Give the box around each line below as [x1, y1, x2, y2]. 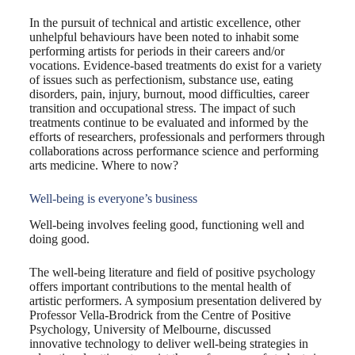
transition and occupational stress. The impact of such [29, 101, 296, 115]
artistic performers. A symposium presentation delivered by [29, 293, 322, 307]
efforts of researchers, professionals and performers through [29, 129, 325, 143]
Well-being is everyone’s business [29, 191, 197, 205]
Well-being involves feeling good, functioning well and [29, 217, 304, 231]
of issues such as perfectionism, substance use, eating [29, 72, 293, 86]
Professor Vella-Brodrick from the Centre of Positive [29, 307, 291, 322]
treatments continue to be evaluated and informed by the [29, 115, 308, 129]
